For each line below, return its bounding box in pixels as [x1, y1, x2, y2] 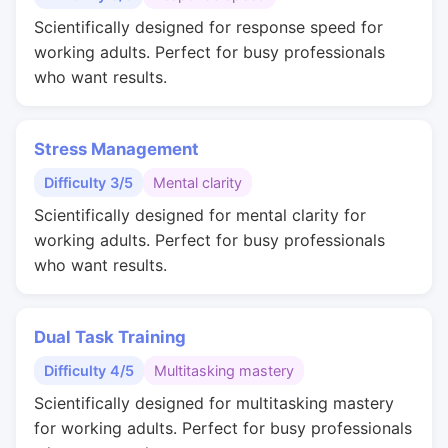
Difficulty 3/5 [44, 174, 133, 191]
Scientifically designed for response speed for [34, 17, 383, 37]
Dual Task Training [34, 327, 186, 347]
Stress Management [34, 139, 199, 159]
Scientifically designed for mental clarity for [34, 205, 366, 225]
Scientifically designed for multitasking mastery [34, 393, 394, 413]
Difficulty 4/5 [44, 362, 134, 379]
